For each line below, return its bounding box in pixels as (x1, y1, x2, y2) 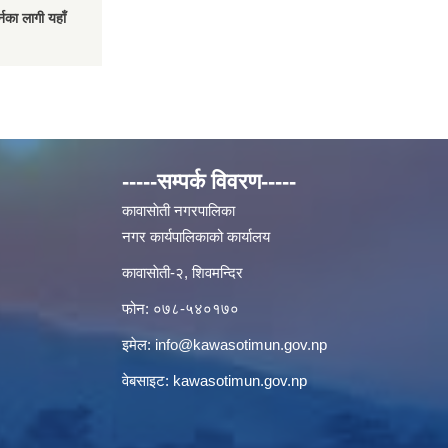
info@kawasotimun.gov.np (155, 335, 327, 353)
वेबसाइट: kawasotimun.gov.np (122, 371, 307, 389)
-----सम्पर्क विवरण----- (122, 168, 296, 194)
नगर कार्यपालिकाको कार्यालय (122, 227, 270, 245)
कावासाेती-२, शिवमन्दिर (122, 263, 243, 281)
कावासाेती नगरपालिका (122, 201, 235, 219)
